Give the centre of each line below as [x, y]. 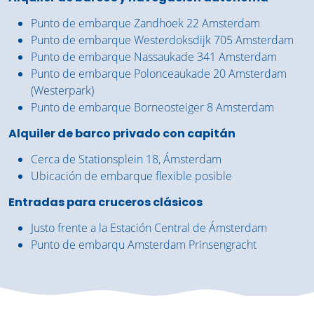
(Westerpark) [62, 91]
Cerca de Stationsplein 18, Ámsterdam [126, 159]
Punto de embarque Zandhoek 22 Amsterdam [145, 23]
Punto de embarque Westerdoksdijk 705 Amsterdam [162, 40]
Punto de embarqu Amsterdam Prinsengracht [144, 245]
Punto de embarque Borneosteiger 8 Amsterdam [152, 108]
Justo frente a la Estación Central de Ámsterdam [149, 228]
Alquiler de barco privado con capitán [122, 134]
